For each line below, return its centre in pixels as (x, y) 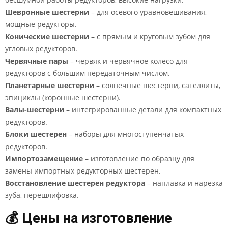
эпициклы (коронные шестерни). (63, 97)
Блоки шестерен (36, 134)
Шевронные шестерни (47, 12)
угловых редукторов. (41, 49)
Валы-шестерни (35, 110)
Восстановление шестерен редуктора (75, 183)
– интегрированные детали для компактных (143, 110)
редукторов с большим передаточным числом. (88, 73)
